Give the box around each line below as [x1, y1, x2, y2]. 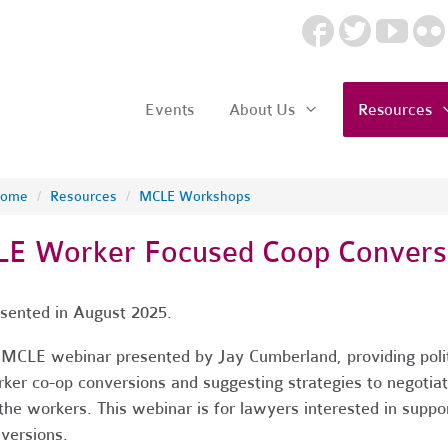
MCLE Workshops [138, 187, 251, 205]
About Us [228, 100, 299, 119]
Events [144, 100, 194, 119]
